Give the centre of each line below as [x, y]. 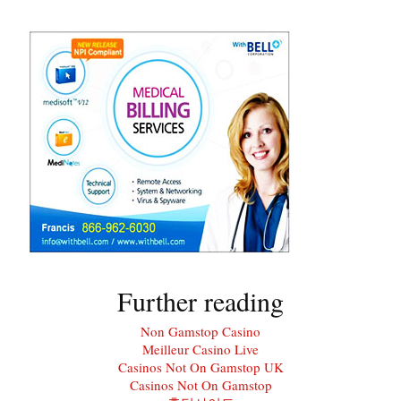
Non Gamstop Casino [200, 331]
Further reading [200, 300]
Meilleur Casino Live [200, 349]
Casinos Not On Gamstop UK [200, 367]
